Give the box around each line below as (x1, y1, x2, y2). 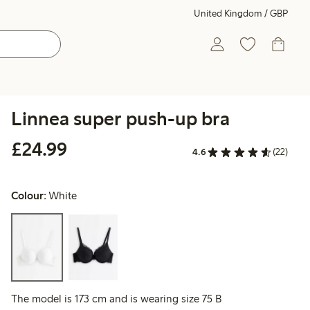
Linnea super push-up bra (11, 107, 230, 130)
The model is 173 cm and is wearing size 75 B (11, 292, 221, 306)
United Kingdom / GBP (194, 8, 288, 19)
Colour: (11, 189, 46, 203)
